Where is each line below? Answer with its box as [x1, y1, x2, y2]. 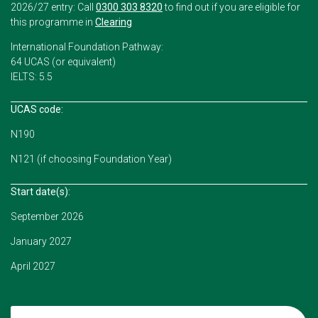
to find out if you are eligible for [163, 1, 300, 13]
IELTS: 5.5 [11, 71, 53, 82]
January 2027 [11, 236, 72, 247]
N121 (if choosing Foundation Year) [11, 153, 172, 165]
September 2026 [11, 211, 84, 222]
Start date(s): [11, 186, 70, 197]
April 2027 [11, 261, 55, 272]
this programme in [11, 16, 95, 28]
